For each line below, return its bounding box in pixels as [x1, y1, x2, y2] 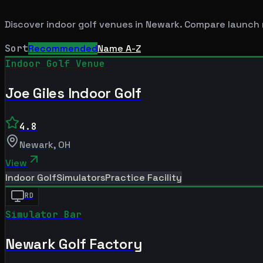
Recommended [28, 42, 97, 55]
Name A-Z [97, 42, 141, 55]
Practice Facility [105, 171, 182, 184]
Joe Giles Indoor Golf [5, 83, 141, 102]
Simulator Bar [5, 208, 82, 221]
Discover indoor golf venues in [5, 18, 146, 31]
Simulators [56, 171, 105, 184]
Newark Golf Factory [5, 234, 142, 253]
